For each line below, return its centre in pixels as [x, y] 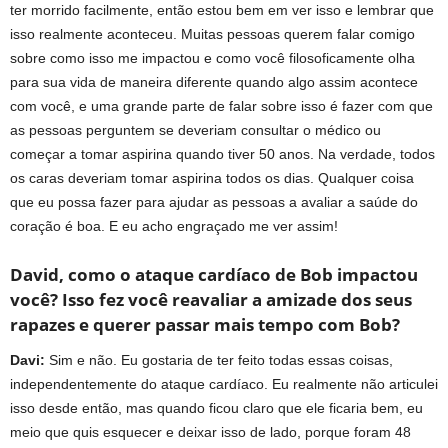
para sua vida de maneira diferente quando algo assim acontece [214, 81]
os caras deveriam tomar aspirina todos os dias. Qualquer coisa [212, 177]
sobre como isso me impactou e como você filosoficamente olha [212, 57]
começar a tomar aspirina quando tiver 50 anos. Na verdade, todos [222, 153]
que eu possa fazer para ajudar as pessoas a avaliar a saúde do [214, 201]
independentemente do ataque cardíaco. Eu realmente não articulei [224, 383]
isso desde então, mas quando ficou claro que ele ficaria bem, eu [216, 407]
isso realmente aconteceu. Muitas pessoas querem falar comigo [212, 33]
